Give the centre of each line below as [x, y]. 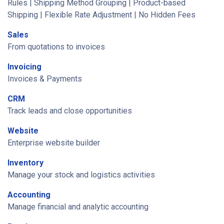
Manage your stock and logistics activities [81, 175]
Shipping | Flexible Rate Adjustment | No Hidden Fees [101, 15]
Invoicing [24, 67]
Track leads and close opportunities [70, 111]
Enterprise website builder [54, 143]
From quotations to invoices [56, 47]
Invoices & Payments [45, 79]
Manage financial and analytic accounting [78, 207]
